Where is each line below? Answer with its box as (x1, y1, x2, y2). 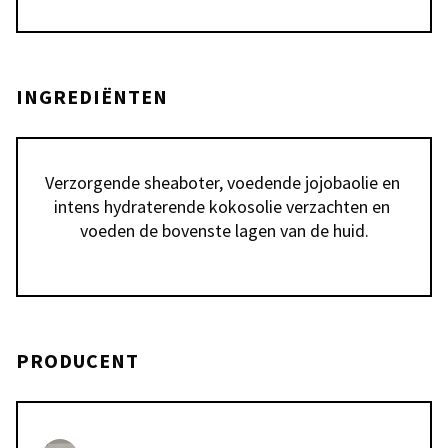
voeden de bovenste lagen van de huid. (79, 219, 369, 242)
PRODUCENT (16, 348, 139, 373)
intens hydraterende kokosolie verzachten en (54, 195, 390, 218)
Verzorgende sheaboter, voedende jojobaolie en (44, 171, 400, 194)
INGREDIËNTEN (16, 84, 168, 109)
